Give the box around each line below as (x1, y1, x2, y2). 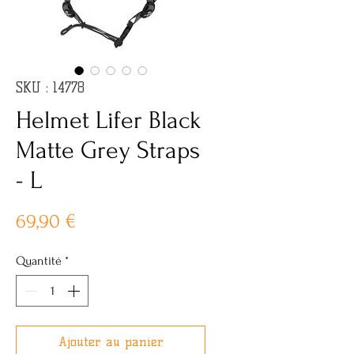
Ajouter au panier (58, 334, 164, 350)
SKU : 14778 (16, 80, 85, 96)
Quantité (16, 254, 62, 269)
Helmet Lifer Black (16, 107, 201, 135)
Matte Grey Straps (16, 137, 200, 165)
